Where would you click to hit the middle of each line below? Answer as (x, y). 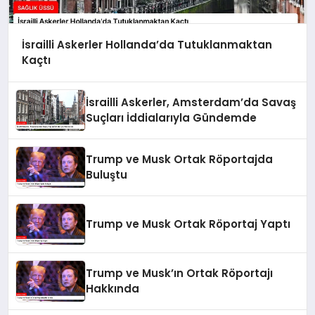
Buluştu (107, 174)
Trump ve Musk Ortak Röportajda (180, 159)
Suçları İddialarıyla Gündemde (172, 117)
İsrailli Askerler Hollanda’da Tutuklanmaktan (147, 44)
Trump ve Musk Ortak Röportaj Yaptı (188, 224)
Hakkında (113, 288)
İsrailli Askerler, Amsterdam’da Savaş (191, 102)
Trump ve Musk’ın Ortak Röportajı (180, 273)
